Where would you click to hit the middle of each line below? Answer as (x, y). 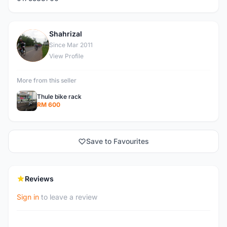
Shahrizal (66, 34)
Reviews (39, 179)
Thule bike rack (59, 97)
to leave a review (68, 197)
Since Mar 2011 (71, 45)
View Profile (66, 56)
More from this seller (47, 80)
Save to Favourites (118, 141)
